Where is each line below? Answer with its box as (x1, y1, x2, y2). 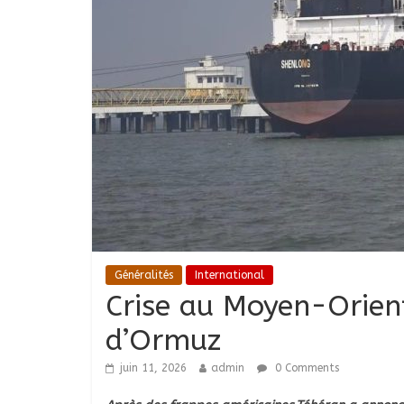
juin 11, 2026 (120, 362, 187, 375)
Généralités (115, 269, 173, 282)
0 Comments (271, 362, 339, 375)
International (195, 269, 264, 282)
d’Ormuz (106, 324, 221, 358)
